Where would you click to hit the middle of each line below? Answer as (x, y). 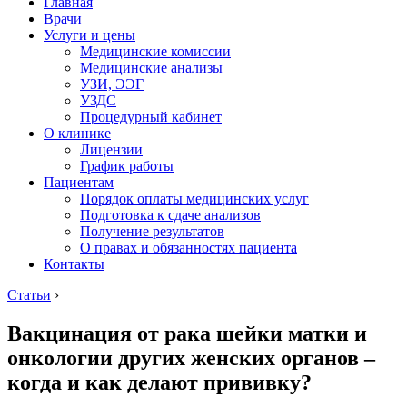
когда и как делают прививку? (159, 382)
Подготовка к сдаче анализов (170, 215)
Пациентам (79, 182)
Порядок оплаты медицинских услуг (194, 199)
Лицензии (111, 149)
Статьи (29, 295)
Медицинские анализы (151, 68)
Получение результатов (152, 231)
